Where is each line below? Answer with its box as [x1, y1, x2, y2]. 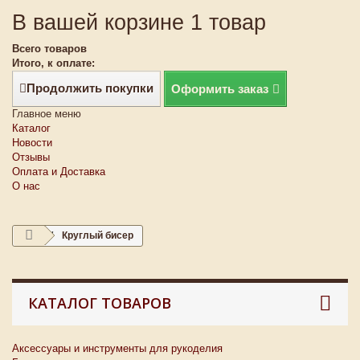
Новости [12, 137, 52, 149]
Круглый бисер [62, 230, 133, 241]
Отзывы [12, 151, 50, 163]
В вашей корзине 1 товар [12, 10, 266, 35]
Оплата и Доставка [12, 166, 105, 178]
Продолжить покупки [27, 81, 153, 95]
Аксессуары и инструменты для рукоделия [12, 342, 223, 354]
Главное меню [12, 108, 81, 120]
